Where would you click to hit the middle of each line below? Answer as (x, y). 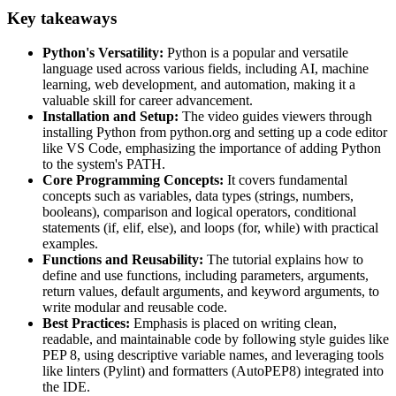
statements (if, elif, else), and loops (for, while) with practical (210, 227)
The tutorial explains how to (283, 259)
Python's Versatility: (103, 52)
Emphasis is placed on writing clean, (233, 323)
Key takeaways (62, 18)
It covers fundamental (286, 179)
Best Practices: (86, 323)
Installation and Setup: (110, 116)
